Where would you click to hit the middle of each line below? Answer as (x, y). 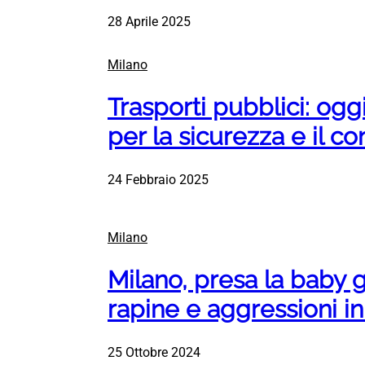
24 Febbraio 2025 (158, 180)
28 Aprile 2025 (149, 22)
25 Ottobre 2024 (154, 353)
